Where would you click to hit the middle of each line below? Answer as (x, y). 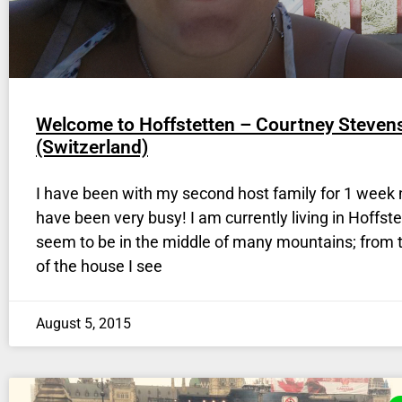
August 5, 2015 (83, 324)
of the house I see (99, 267)
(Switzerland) (92, 148)
